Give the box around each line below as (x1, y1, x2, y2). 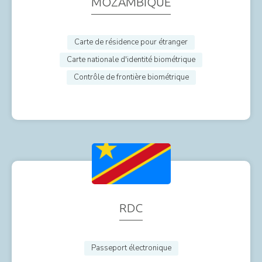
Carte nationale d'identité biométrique (67, 54, 195, 65)
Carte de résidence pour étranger (74, 36, 188, 47)
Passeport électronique (91, 242, 171, 253)
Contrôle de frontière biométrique (73, 71, 189, 82)
